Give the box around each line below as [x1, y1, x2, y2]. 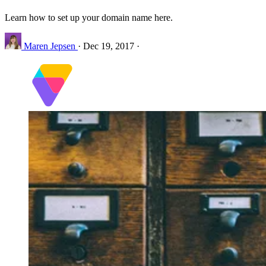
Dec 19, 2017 [83, 40, 134, 51]
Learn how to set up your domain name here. [5, 12, 173, 23]
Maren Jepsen [21, 40, 78, 51]
